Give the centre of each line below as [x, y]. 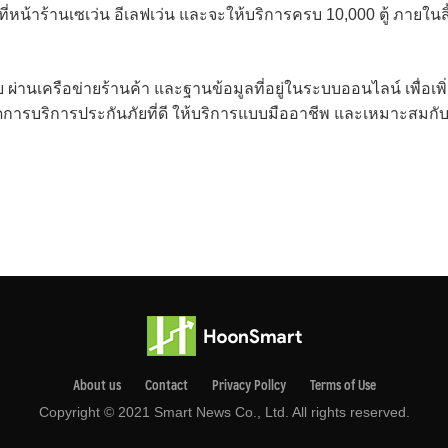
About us [96, 385]
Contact [166, 385]
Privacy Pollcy [248, 385]
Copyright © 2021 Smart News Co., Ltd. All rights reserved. [224, 412]
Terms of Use [342, 385]
